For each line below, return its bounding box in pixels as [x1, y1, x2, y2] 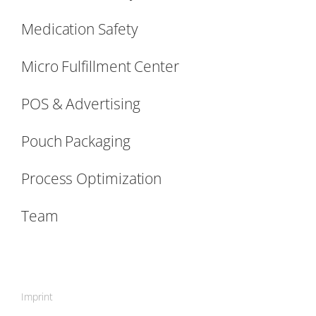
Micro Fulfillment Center [21, 56, 179, 76]
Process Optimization [21, 168, 162, 188]
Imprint [21, 290, 53, 303]
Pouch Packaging [21, 130, 130, 151]
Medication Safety [21, 18, 138, 39]
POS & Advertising [21, 93, 140, 114]
